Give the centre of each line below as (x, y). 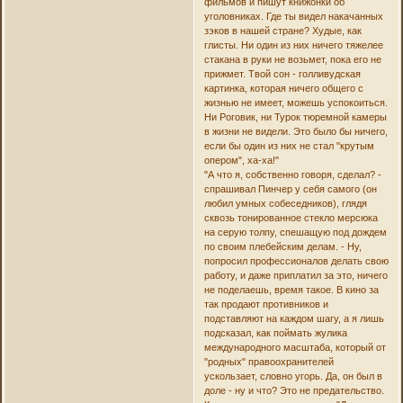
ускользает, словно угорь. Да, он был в (293, 376)
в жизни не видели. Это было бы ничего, (296, 132)
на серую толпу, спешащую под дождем (295, 233)
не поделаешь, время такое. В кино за (291, 290)
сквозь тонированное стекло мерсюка (291, 218)
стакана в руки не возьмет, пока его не (292, 60)
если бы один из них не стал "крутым (289, 146)
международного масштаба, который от (295, 348)
